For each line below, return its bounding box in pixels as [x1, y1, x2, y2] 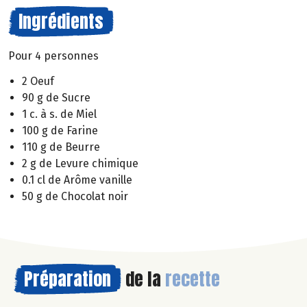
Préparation [24, 265, 111, 293]
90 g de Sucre [22, 91, 90, 105]
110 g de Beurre [22, 140, 100, 154]
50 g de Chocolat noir [22, 190, 128, 204]
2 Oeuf [22, 75, 54, 88]
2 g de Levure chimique [22, 157, 138, 171]
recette [165, 265, 220, 293]
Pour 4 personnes [8, 49, 99, 63]
